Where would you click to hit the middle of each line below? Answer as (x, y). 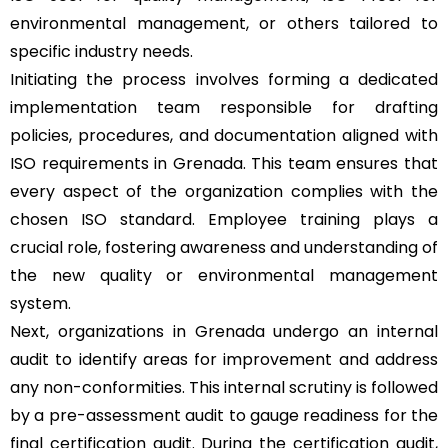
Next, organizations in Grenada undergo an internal (224, 331)
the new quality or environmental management (224, 275)
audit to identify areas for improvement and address (224, 359)
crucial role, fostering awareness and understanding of (224, 247)
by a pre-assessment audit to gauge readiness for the (224, 415)
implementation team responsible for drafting (224, 107)
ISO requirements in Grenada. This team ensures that (224, 163)
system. (40, 303)
